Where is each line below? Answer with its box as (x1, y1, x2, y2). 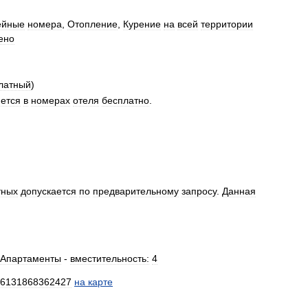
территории (201, 19, 253, 30)
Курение (123, 19, 161, 30)
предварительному (93, 186, 179, 197)
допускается (21, 186, 76, 197)
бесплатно (102, 95, 149, 106)
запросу (181, 186, 217, 197)
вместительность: (70, 253, 149, 264)
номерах (31, 95, 70, 106)
